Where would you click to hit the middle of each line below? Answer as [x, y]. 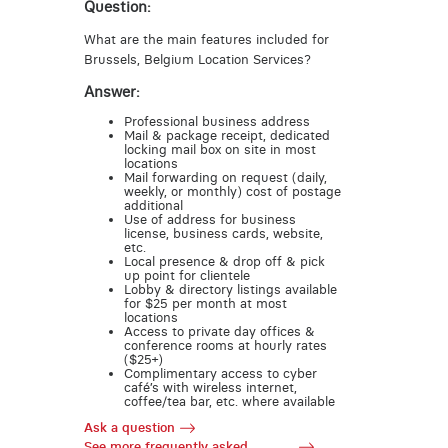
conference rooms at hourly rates [225, 345]
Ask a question [129, 428]
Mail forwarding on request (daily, [225, 177]
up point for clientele [186, 275]
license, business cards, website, [223, 233]
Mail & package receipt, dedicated [226, 135]
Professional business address [216, 121]
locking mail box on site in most [219, 149]
